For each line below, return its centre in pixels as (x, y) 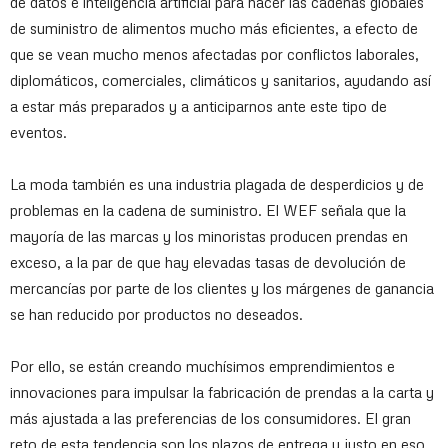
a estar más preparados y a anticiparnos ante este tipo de (198, 106)
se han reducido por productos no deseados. (156, 314)
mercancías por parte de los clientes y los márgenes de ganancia (222, 288)
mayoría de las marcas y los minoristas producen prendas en (209, 236)
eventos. (38, 132)
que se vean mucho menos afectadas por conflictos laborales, (214, 54)
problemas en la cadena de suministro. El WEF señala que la (208, 210)
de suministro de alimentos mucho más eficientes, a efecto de (214, 28)
